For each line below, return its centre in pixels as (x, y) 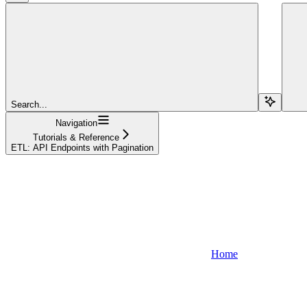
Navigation (76, 123)
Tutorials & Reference (76, 137)
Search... (29, 104)
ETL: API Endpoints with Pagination (82, 147)
